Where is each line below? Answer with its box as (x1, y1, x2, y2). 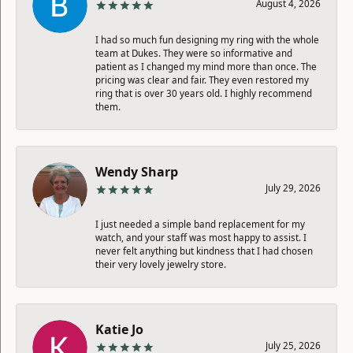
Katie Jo (95, 320, 143, 338)
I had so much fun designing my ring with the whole (95, 33, 319, 46)
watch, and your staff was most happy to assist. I (95, 231, 307, 243)
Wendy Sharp (95, 162, 178, 180)
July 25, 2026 (266, 339, 321, 351)
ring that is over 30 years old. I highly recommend (95, 87, 312, 99)
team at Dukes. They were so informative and (95, 46, 292, 59)
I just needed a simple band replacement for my (95, 217, 305, 230)
